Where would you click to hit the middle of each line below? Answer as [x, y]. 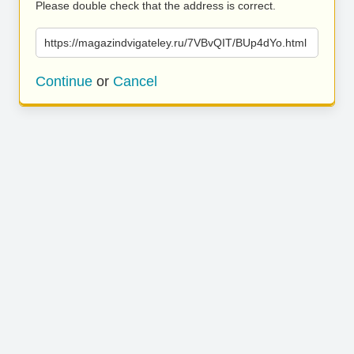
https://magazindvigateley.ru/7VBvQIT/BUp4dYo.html [175, 43]
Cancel [135, 81]
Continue [64, 81]
